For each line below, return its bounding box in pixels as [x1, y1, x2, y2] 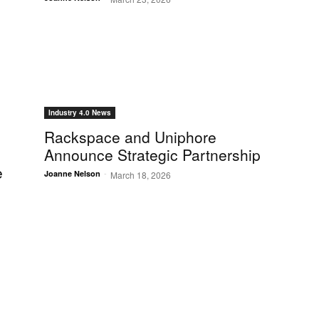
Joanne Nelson [44, 168, 100, 179]
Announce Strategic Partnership [44, 144, 261, 166]
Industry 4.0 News [48, 108, 111, 118]
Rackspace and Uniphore [44, 126, 216, 148]
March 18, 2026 [110, 169, 171, 182]
